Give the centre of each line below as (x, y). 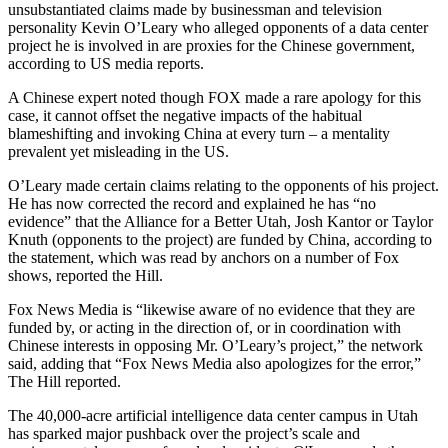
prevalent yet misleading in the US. (118, 152)
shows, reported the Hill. (87, 276)
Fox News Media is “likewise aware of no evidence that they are (211, 310)
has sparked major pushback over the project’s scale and (184, 434)
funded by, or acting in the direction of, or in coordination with (204, 328)
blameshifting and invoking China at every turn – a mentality (199, 134)
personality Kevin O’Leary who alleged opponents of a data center (218, 28)
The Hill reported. (66, 382)
